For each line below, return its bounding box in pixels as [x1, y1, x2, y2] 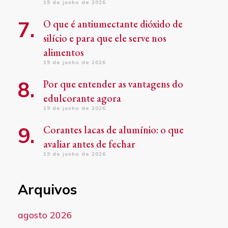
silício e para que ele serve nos [43, 32, 166, 45]
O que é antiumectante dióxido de [43, 17, 183, 31]
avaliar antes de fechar [43, 137, 135, 151]
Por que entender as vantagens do [43, 77, 183, 91]
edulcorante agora [43, 92, 121, 105]
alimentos [43, 46, 84, 60]
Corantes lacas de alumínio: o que [43, 123, 184, 137]
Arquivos [17, 181, 77, 198]
